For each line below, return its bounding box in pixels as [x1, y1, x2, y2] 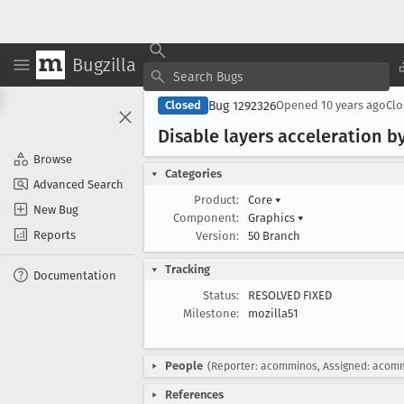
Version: [196, 229, 239, 243]
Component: [173, 211, 239, 225]
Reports [33, 227, 76, 242]
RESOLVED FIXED [248, 289, 332, 302]
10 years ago [321, 98, 386, 112]
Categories [165, 167, 222, 180]
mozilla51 [248, 307, 298, 320]
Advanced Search [33, 177, 124, 191]
